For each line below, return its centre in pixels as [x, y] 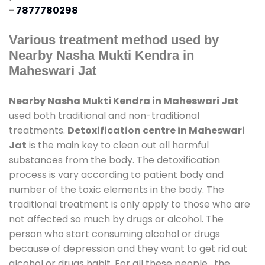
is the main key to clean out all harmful [118, 145]
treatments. [38, 130]
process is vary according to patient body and [116, 174]
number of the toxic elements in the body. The [117, 189]
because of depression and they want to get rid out [128, 248]
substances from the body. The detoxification [114, 160]
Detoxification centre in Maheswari [156, 130]
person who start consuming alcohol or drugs [114, 234]
